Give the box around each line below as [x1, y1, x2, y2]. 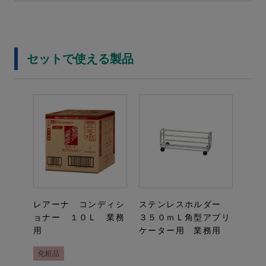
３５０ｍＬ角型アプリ [139, 213, 230, 223]
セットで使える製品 [27, 52, 134, 66]
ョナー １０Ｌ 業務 [33, 213, 125, 223]
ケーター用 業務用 [139, 226, 221, 236]
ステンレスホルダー [139, 199, 230, 210]
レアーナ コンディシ [33, 199, 125, 210]
